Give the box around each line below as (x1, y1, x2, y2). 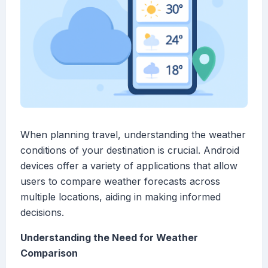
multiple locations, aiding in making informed (20, 191, 221, 203)
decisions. (20, 206, 64, 219)
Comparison (20, 247, 78, 260)
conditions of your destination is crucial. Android (20, 144, 239, 157)
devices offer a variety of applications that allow (20, 160, 237, 172)
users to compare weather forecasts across (20, 175, 220, 188)
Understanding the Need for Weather (20, 232, 198, 244)
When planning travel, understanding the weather (20, 129, 246, 141)
